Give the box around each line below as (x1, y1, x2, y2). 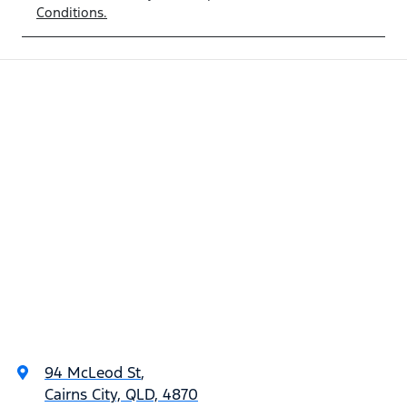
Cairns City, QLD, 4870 (45, 384, 198, 405)
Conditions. (36, 4, 107, 22)
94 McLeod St (45, 362, 141, 383)
